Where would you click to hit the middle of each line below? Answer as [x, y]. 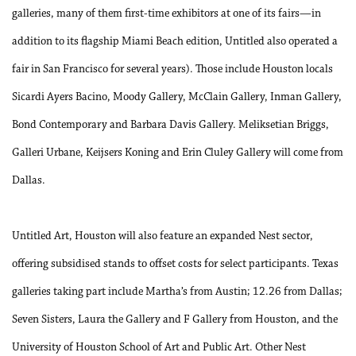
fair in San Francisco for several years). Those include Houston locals [172, 70]
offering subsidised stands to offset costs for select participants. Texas [175, 264]
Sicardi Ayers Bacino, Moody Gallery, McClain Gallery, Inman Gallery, [177, 97]
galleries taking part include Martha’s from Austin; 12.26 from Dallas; [177, 292]
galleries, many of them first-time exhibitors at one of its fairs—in [166, 14]
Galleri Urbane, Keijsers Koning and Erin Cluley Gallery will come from [178, 153]
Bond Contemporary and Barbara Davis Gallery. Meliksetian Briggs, [170, 125]
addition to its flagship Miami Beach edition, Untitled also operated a [175, 42]
